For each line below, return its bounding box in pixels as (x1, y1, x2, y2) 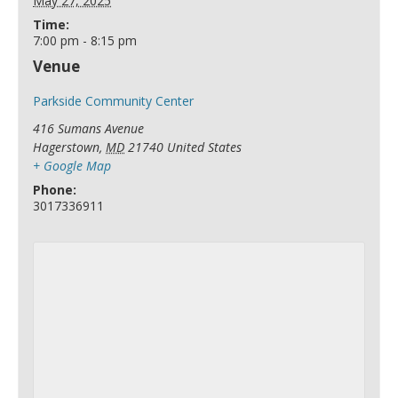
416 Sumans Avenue (33, 120, 145, 138)
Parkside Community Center (33, 92, 195, 110)
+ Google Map (33, 157, 112, 175)
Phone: (33, 181, 77, 199)
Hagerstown (33, 139, 100, 156)
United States (167, 139, 243, 156)
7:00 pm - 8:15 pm (33, 32, 138, 50)
